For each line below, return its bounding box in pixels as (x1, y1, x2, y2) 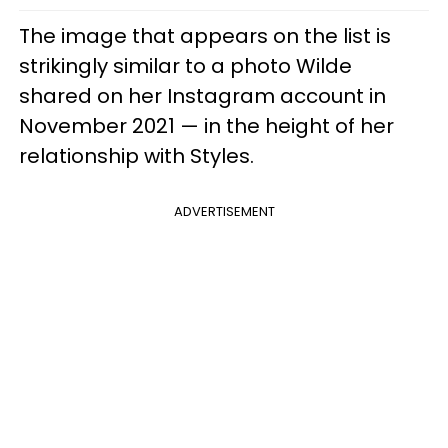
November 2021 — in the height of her (19, 111, 394, 140)
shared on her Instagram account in (19, 81, 386, 110)
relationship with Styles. (19, 141, 254, 170)
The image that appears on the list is (19, 21, 391, 50)
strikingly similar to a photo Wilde (19, 51, 352, 80)
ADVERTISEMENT (173, 201, 275, 221)
